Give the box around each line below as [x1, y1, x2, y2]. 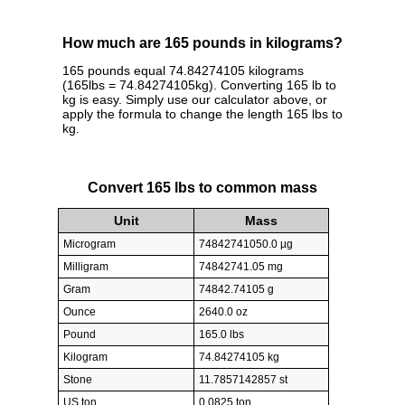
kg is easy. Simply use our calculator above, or [62, 92, 327, 108]
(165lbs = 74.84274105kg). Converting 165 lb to [62, 78, 336, 93]
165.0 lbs [199, 328, 244, 342]
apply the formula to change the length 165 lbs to [62, 107, 343, 122]
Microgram [63, 238, 116, 251]
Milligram [63, 260, 108, 274]
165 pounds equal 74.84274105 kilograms [62, 63, 304, 79]
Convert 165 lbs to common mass [88, 179, 317, 195]
